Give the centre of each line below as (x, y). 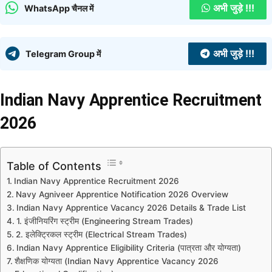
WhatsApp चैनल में (59, 8)
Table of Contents (54, 166)
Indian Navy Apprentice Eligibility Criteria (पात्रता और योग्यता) (128, 247)
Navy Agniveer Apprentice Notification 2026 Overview (122, 194)
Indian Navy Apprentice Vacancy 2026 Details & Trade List (131, 207)
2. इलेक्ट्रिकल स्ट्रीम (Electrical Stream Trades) (101, 234)
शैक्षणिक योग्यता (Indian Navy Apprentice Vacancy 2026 (116, 261)
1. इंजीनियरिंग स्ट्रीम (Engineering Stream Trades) (104, 221)
